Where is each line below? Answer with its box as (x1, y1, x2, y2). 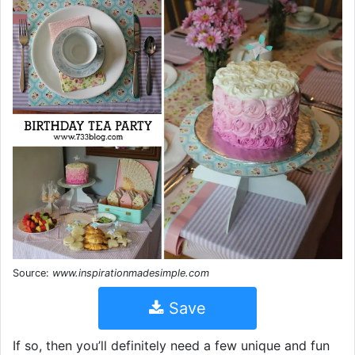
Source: (13, 266, 52, 279)
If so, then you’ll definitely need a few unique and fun (13, 337, 330, 353)
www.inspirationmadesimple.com (52, 266, 209, 279)
